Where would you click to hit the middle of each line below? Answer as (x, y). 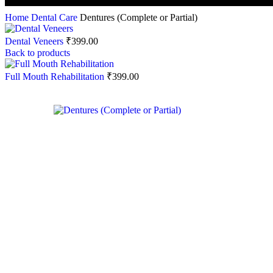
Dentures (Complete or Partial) (139, 17)
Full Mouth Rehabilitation (56, 76)
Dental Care (55, 17)
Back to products (37, 53)
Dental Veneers (35, 41)
